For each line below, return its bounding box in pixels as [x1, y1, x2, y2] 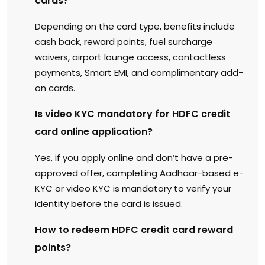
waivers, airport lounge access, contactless [35, 50, 226, 63]
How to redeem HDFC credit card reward [35, 222, 233, 237]
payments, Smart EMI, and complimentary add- [35, 66, 243, 79]
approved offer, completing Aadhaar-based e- [35, 166, 244, 179]
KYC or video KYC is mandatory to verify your [35, 182, 231, 195]
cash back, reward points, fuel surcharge [35, 35, 212, 48]
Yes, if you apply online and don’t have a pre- [35, 151, 233, 164]
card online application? [35, 124, 153, 138]
